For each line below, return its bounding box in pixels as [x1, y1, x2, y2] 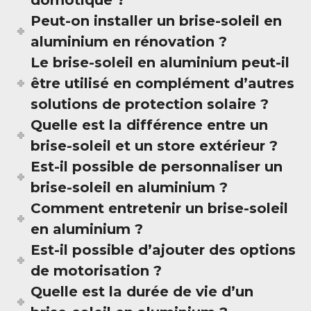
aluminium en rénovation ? [31, 33, 228, 50]
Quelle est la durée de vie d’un [31, 283, 254, 300]
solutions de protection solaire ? [31, 96, 269, 112]
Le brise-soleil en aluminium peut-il [31, 54, 290, 71]
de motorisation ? [31, 262, 162, 279]
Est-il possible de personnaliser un [31, 158, 283, 175]
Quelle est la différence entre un [31, 117, 269, 133]
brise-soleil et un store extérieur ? [31, 137, 278, 154]
